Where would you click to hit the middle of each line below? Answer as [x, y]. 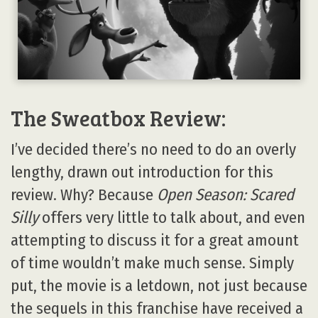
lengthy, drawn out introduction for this [142, 172]
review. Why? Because [84, 195]
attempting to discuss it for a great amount [155, 241]
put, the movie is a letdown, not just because [159, 286]
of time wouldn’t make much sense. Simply [152, 263]
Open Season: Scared [225, 195]
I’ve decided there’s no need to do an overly [153, 150]
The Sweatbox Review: [118, 118]
